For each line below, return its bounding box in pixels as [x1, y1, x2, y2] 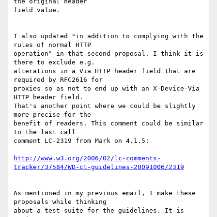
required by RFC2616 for [14, 76, 107, 84]
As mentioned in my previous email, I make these [14, 189, 196, 197]
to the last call [14, 128, 79, 136]
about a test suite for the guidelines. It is [14, 207, 184, 215]
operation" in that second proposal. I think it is [14, 50, 203, 58]
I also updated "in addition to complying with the [14, 32, 203, 40]
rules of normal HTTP [14, 41, 95, 49]
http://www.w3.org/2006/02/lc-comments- [14, 155, 161, 162]
